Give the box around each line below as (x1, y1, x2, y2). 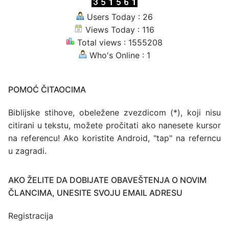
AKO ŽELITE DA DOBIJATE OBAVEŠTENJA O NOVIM (8, 175, 207, 186)
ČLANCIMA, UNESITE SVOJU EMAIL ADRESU (8, 188, 182, 198)
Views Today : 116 (83, 25, 154, 35)
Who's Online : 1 (87, 50, 150, 61)
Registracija (8, 211, 53, 221)
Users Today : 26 (84, 12, 153, 22)
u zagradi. (8, 146, 47, 156)
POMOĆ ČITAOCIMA (8, 84, 86, 95)
